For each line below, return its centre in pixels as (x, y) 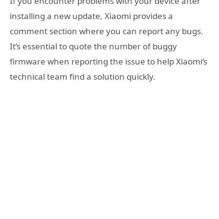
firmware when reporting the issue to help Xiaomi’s (109, 62)
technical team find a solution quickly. (83, 77)
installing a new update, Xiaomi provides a (91, 16)
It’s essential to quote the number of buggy (93, 46)
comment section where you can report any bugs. (107, 31)
